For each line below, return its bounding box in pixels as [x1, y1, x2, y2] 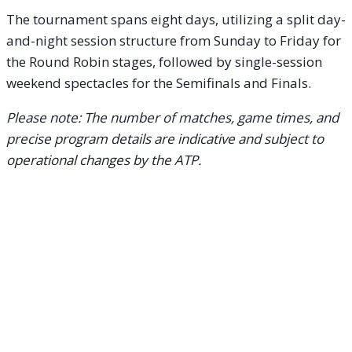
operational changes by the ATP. [6, 151, 201, 170]
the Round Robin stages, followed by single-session [6, 53, 322, 71]
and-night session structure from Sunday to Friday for [6, 31, 341, 50]
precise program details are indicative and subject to [6, 130, 324, 148]
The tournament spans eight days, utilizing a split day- [6, 10, 346, 29]
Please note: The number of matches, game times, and [6, 108, 339, 127]
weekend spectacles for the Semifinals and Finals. [6, 74, 311, 93]
